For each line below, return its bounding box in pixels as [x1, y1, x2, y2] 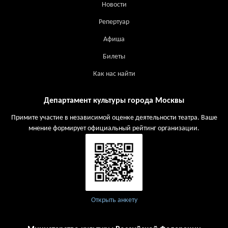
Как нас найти [93, 70, 135, 78]
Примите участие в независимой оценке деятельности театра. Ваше [11, 113, 217, 122]
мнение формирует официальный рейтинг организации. [28, 124, 199, 132]
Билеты [103, 53, 125, 61]
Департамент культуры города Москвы [44, 96, 184, 105]
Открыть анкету [91, 196, 137, 204]
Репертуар [99, 18, 129, 26]
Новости [101, 1, 127, 9]
